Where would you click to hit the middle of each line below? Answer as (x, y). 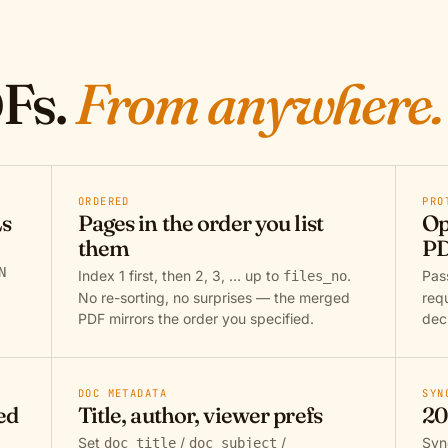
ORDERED (103, 201)
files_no (314, 276)
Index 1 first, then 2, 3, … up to (180, 275)
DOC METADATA (122, 393)
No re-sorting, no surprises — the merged (213, 297)
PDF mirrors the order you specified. (195, 318)
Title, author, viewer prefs (199, 415)
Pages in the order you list (200, 223)
